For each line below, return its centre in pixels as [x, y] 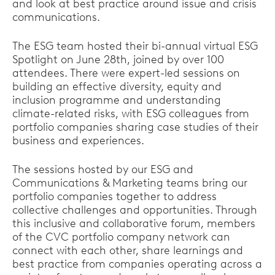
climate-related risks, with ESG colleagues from [131, 114]
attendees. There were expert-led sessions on [126, 73]
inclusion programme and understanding [117, 100]
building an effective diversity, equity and [117, 87]
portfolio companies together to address [114, 196]
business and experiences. [80, 141]
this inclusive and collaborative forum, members [134, 223]
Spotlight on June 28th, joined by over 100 [118, 60]
